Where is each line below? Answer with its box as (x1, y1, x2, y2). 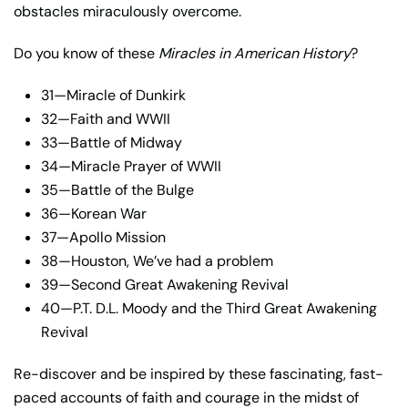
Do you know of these (14, 43, 158, 63)
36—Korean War (41, 203, 147, 223)
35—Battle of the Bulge (41, 179, 194, 199)
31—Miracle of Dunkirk (41, 85, 186, 105)
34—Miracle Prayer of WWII (41, 156, 221, 176)
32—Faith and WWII (41, 108, 170, 128)
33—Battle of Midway (41, 132, 182, 152)
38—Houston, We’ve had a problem (41, 250, 273, 270)
